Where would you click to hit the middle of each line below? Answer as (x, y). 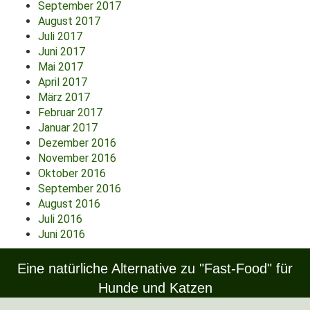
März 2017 (64, 97)
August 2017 (69, 21)
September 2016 (80, 189)
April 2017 (63, 82)
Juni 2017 (62, 52)
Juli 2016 (60, 219)
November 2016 (77, 158)
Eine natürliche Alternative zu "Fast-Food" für (155, 268)
